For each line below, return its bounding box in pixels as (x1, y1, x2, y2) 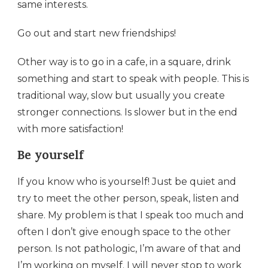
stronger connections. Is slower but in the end (17, 106, 237, 118)
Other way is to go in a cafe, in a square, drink (17, 56, 231, 68)
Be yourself (17, 146, 84, 167)
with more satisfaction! (17, 123, 123, 135)
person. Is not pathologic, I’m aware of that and (17, 242, 241, 254)
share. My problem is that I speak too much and (17, 209, 244, 221)
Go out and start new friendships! (17, 27, 176, 39)
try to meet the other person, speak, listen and (17, 192, 239, 204)
